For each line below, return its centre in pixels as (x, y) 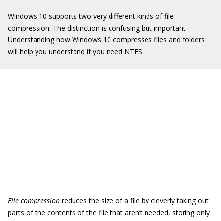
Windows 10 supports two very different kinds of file (91, 16)
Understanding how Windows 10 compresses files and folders (106, 40)
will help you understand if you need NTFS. (76, 52)
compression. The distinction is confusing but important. (97, 28)
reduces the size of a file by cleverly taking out (134, 201)
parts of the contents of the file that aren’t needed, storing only (109, 212)
